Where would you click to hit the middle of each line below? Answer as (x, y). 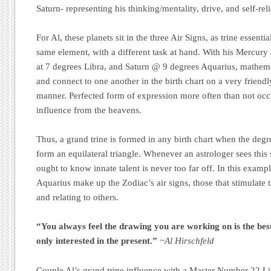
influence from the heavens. (89, 110)
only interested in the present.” (97, 241)
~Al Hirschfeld (187, 241)
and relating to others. (78, 198)
